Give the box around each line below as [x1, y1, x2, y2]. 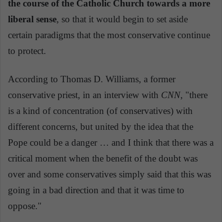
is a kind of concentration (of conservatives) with [8, 105, 193, 116]
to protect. [8, 45, 46, 56]
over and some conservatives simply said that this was [8, 168, 211, 179]
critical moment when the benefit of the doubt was [8, 153, 198, 164]
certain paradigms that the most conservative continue [8, 29, 210, 40]
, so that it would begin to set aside [56, 13, 188, 24]
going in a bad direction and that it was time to [8, 184, 184, 195]
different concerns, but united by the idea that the [8, 121, 193, 132]
